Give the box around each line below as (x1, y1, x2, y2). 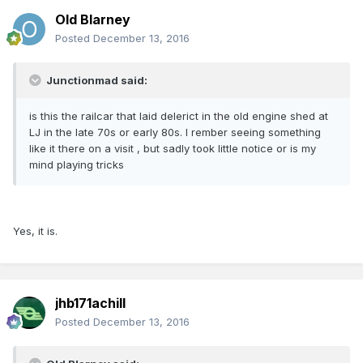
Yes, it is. (13, 224, 58, 238)
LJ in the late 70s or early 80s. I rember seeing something (29, 126, 321, 139)
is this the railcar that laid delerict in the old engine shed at (29, 109, 328, 123)
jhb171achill (55, 295, 126, 312)
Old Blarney (55, 11, 130, 28)
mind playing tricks (29, 158, 124, 172)
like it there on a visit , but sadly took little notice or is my (29, 142, 316, 156)
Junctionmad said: (44, 74, 147, 88)
